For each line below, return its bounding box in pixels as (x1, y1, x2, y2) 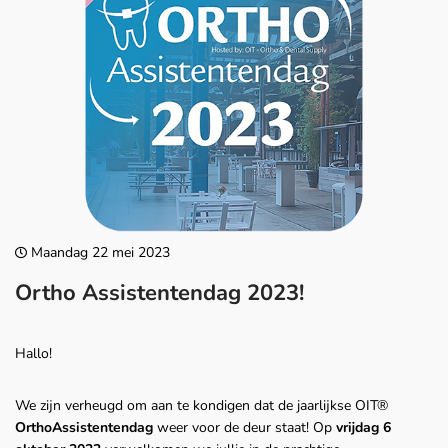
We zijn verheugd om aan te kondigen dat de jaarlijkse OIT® (15, 396, 388, 416)
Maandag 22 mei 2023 (27, 243, 170, 263)
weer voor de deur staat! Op (153, 418, 336, 438)
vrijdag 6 (336, 418, 391, 438)
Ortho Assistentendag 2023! (15, 278, 304, 309)
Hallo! (15, 344, 52, 364)
